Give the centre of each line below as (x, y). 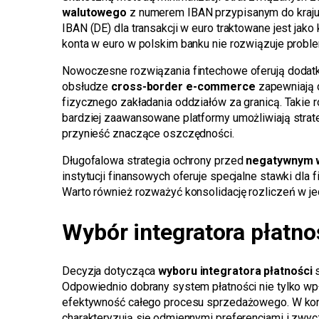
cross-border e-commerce (183, 87)
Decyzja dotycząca (110, 271)
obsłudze (87, 87)
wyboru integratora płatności (235, 271)
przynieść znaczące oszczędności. (148, 134)
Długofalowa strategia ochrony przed (154, 161)
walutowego (95, 13)
